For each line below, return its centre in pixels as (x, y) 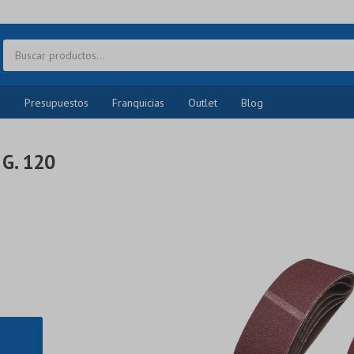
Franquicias (138, 103)
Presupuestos (56, 103)
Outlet (203, 103)
